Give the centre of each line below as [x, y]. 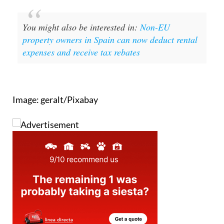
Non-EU [155, 27]
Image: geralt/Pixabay [55, 100]
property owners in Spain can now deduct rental [110, 40]
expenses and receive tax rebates [81, 52]
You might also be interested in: [81, 27]
